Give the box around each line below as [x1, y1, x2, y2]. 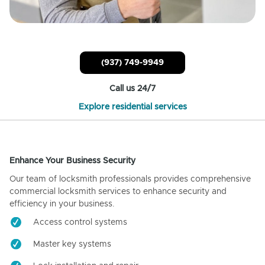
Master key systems [33, 240, 111, 248]
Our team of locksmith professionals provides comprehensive [9, 174, 251, 183]
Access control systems [33, 218, 127, 227]
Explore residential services [78, 102, 187, 111]
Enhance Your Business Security [9, 156, 135, 165]
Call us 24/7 [109, 84, 156, 93]
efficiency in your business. [9, 199, 115, 208]
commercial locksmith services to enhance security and [9, 187, 227, 196]
